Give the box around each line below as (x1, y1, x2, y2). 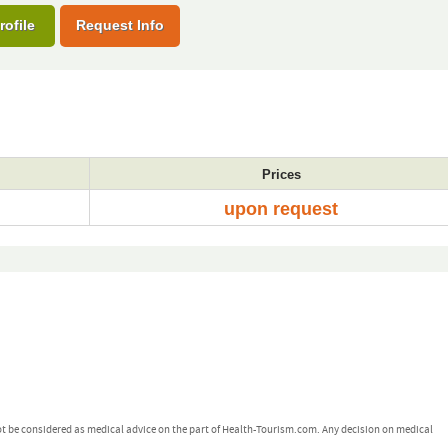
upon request (224, 199, 338, 219)
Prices (261, 167, 301, 182)
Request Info (75, 17, 164, 33)
